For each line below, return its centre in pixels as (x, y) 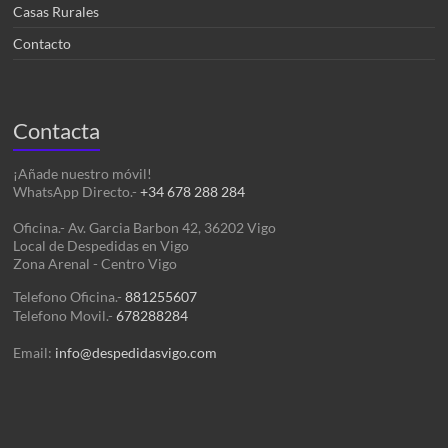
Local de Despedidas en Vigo (101, 246)
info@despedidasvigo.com (136, 353)
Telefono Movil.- (65, 316)
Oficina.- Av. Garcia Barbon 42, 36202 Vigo (145, 228)
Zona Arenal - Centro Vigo (95, 264)
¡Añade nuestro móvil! (83, 174)
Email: (34, 353)
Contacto (42, 44)
